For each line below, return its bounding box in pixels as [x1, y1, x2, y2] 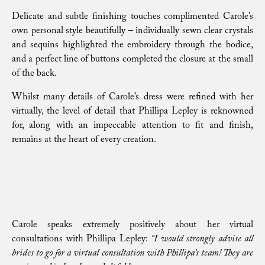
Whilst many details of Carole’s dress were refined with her [12, 90, 253, 106]
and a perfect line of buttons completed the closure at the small [12, 52, 253, 68]
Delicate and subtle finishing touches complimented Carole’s [12, 9, 253, 25]
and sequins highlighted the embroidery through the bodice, [12, 38, 253, 54]
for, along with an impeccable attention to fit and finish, [12, 118, 253, 134]
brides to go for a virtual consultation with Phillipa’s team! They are [12, 246, 253, 262]
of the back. [12, 66, 57, 82]
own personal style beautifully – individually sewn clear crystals [12, 24, 253, 40]
